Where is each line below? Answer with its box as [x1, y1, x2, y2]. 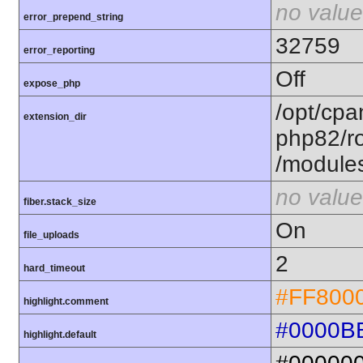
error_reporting [23, 45, 95, 57]
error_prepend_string [23, 11, 123, 23]
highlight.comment [23, 296, 109, 308]
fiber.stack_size [23, 196, 96, 208]
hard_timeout [23, 263, 85, 275]
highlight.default [23, 329, 96, 341]
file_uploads [23, 229, 79, 241]
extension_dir [23, 111, 87, 123]
